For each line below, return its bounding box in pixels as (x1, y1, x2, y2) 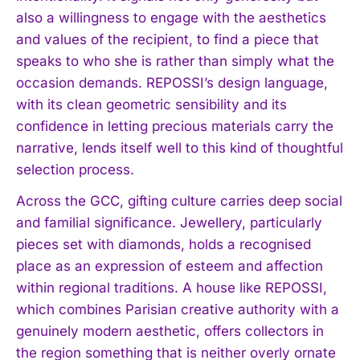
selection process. (16, 161, 134, 178)
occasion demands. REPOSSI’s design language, (16, 74, 328, 91)
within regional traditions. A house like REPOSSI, (16, 279, 327, 296)
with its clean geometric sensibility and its (16, 96, 287, 112)
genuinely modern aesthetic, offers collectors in (16, 322, 324, 339)
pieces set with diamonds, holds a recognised (16, 235, 311, 252)
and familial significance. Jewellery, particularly (16, 214, 322, 231)
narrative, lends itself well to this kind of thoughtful (16, 139, 343, 156)
